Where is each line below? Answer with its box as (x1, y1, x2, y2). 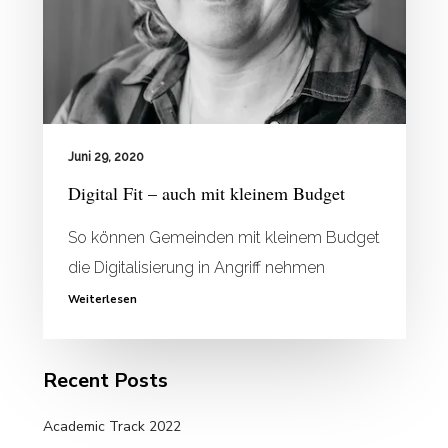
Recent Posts (42, 366, 168, 394)
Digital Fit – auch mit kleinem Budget (67, 181, 345, 206)
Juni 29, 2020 (67, 150, 144, 165)
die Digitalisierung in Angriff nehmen (67, 258, 325, 278)
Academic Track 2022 (42, 416, 181, 436)
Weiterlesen (67, 292, 137, 308)
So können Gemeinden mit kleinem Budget (67, 228, 380, 248)
